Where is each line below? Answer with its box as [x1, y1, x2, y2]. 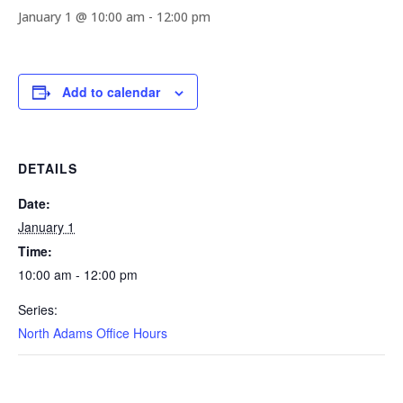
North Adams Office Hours [18, 324, 167, 342]
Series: [18, 300, 58, 318]
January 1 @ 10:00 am [18, 8, 145, 25]
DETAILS [18, 159, 77, 177]
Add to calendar [62, 83, 160, 101]
